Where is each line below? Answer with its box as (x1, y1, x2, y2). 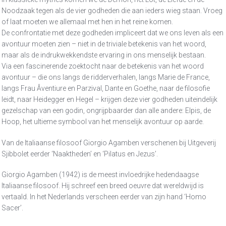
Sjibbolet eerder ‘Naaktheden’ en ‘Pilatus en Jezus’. (2, 149, 158, 158)
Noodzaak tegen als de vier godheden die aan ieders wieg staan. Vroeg (2, 6, 222, 15)
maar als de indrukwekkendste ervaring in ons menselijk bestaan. (2, 50, 206, 59)
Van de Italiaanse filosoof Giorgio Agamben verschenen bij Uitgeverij (2, 138, 216, 147)
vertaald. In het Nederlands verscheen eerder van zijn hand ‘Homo (2, 193, 206, 201)
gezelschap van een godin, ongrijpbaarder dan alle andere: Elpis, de (2, 106, 211, 115)
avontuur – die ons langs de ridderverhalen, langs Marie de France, (2, 73, 210, 81)
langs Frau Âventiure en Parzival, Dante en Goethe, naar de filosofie (2, 84, 210, 92)
